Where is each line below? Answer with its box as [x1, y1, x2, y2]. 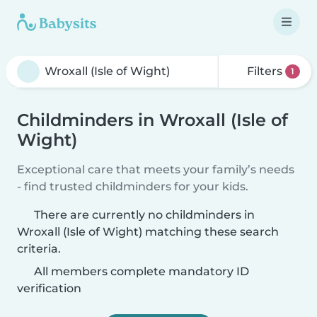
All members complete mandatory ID [31, 265, 249, 278]
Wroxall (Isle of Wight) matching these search [17, 225, 279, 238]
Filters [244, 64, 286, 78]
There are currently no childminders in [34, 208, 255, 221]
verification [17, 282, 81, 295]
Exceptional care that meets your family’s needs [17, 163, 294, 176]
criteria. [17, 242, 61, 255]
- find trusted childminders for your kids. [17, 180, 248, 193]
